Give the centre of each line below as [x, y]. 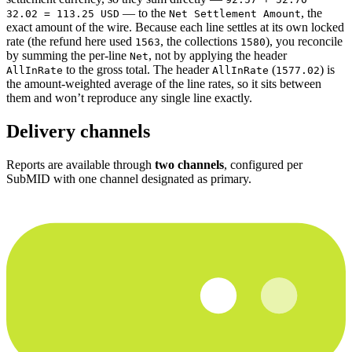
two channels [189, 164]
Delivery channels [78, 131]
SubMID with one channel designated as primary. [129, 178]
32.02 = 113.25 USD [63, 13]
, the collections [200, 41]
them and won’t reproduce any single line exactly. [129, 97]
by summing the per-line [68, 55]
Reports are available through [81, 164]
